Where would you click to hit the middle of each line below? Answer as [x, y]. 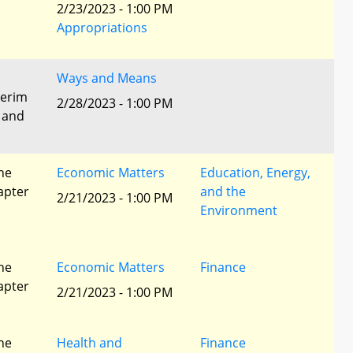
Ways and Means [107, 78]
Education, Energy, [255, 173]
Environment [239, 210]
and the [223, 191]
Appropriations [102, 28]
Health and [89, 343]
